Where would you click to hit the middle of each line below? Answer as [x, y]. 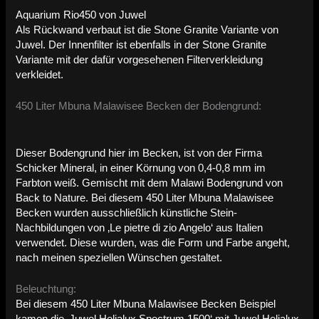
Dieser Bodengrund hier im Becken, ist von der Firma [139, 153]
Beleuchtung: [46, 289]
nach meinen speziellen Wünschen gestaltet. [119, 257]
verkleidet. [40, 75]
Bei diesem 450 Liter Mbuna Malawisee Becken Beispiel [146, 304]
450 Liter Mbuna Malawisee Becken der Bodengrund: [139, 106]
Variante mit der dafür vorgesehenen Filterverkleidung [140, 60]
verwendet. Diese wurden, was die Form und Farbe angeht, [153, 242]
